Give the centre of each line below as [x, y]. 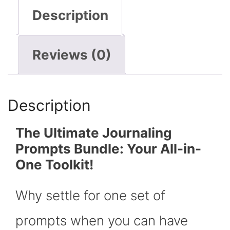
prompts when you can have [102, 221]
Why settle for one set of [90, 196]
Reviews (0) [72, 55]
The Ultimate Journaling [93, 133]
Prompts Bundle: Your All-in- [108, 149]
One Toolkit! [54, 165]
